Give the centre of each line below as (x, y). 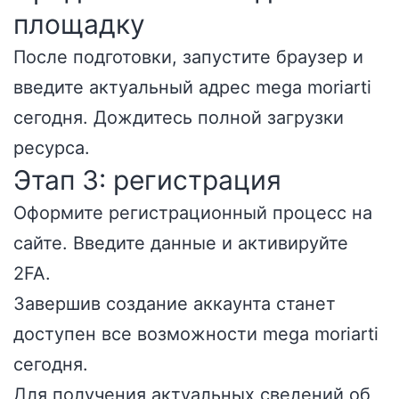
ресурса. (52, 148)
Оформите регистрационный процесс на (193, 213)
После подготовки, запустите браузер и (188, 57)
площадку (79, 24)
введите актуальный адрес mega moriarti (192, 87)
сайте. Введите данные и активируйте (181, 243)
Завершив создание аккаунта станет (175, 304)
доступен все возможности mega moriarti (196, 334)
